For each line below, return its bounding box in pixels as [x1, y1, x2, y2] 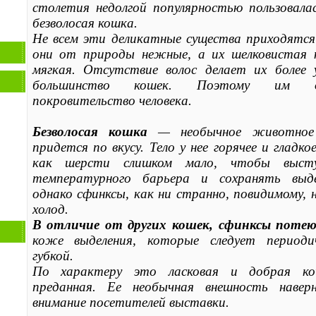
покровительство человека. [32, 92, 192, 108]
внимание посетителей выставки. [32, 294, 240, 310]
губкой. [32, 248, 73, 263]
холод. [32, 201, 68, 217]
